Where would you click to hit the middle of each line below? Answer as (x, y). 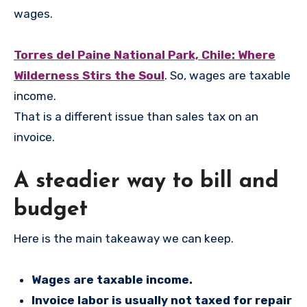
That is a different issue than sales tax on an (136, 116)
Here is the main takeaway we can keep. (124, 238)
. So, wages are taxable (228, 75)
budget (51, 209)
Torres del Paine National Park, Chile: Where (145, 54)
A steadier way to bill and (146, 181)
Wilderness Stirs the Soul (89, 75)
